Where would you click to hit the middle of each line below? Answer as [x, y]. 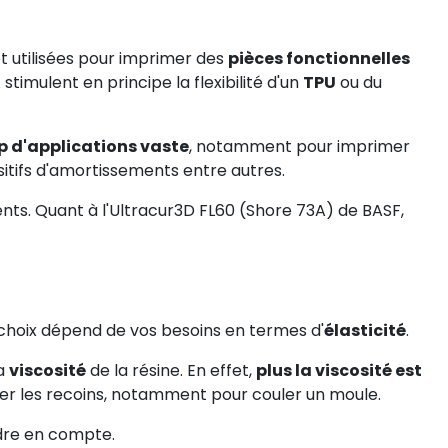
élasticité [364, 330]
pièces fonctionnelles [318, 58]
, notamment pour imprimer [299, 146]
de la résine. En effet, [170, 370]
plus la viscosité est [338, 370]
